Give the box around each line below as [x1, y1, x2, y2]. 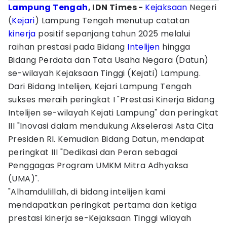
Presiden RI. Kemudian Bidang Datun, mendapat [8, 133, 205, 145]
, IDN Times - [88, 2, 145, 13]
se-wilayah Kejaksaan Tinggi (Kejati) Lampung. [8, 67, 201, 79]
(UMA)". [8, 173, 40, 184]
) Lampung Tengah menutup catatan [34, 15, 190, 26]
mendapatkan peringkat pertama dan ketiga [8, 199, 197, 211]
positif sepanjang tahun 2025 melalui [35, 28, 191, 40]
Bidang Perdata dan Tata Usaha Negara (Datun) [8, 54, 209, 66]
